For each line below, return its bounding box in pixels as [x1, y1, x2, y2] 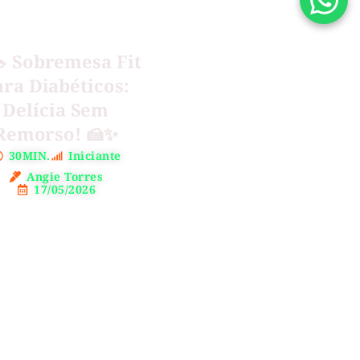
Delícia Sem [2, 97, 109, 122]
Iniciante [68, 148, 121, 164]
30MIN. [8, 148, 51, 164]
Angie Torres [27, 169, 104, 185]
